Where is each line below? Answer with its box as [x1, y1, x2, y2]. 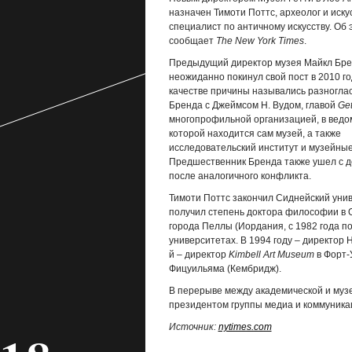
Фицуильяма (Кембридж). [168, 263, 281, 274]
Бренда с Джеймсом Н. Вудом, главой [168, 100, 338, 111]
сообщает [168, 35, 216, 46]
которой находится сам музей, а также [168, 128, 341, 139]
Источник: [168, 321, 218, 332]
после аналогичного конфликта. [168, 170, 311, 181]
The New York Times [215, 35, 304, 46]
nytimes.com [218, 321, 272, 332]
